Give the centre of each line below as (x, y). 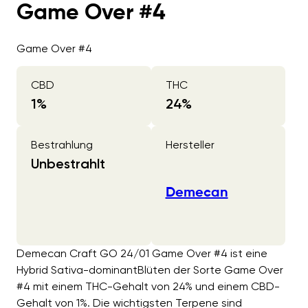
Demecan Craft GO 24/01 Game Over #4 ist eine (142, 254)
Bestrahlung (62, 144)
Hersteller (190, 144)
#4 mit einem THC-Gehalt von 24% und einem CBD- (148, 287)
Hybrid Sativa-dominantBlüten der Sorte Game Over (150, 270)
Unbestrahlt (68, 163)
